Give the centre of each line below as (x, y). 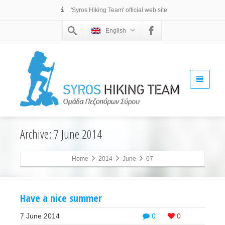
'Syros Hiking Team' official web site (118, 10)
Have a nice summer (61, 198)
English (116, 31)
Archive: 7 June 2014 (61, 134)
